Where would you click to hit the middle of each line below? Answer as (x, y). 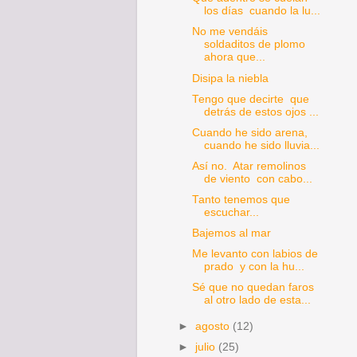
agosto (214, 327)
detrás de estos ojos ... (261, 112)
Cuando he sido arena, (251, 132)
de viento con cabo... (258, 178)
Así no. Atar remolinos (249, 166)
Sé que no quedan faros (254, 288)
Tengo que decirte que (250, 99)
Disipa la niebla (230, 78)
